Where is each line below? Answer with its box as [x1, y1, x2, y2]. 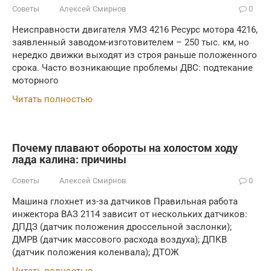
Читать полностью [12, 94, 93, 105]
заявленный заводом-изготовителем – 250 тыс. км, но [12, 37, 249, 48]
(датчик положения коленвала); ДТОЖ [12, 247, 179, 258]
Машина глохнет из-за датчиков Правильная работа [12, 196, 238, 207]
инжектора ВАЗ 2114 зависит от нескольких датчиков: [12, 209, 247, 220]
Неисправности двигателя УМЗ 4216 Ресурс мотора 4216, [12, 24, 258, 35]
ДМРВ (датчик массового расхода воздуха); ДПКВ [12, 234, 227, 245]
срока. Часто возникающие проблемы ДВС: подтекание [12, 62, 253, 73]
